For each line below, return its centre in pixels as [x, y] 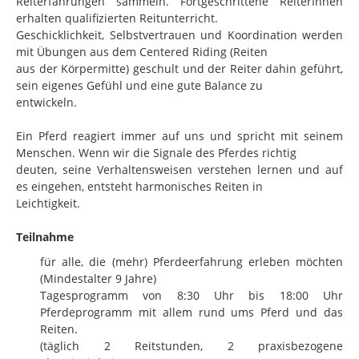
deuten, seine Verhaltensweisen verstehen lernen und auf [179, 169]
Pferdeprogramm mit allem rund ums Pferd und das [192, 312]
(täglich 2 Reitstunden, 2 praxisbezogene [192, 345]
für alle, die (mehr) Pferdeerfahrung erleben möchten [192, 261]
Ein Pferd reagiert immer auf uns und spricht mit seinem [179, 135]
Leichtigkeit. [48, 203]
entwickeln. [46, 102]
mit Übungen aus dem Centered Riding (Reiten [142, 51]
